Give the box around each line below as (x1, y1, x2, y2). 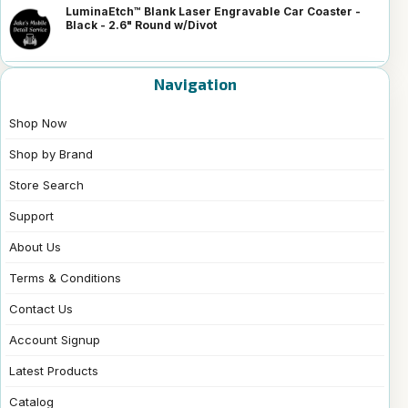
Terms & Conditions (9, 270, 121, 286)
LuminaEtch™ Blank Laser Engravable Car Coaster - (66, 5, 361, 19)
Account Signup (9, 332, 100, 348)
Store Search (9, 178, 84, 193)
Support (9, 209, 54, 224)
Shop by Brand (9, 147, 93, 162)
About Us (9, 240, 61, 255)
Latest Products (9, 363, 98, 379)
